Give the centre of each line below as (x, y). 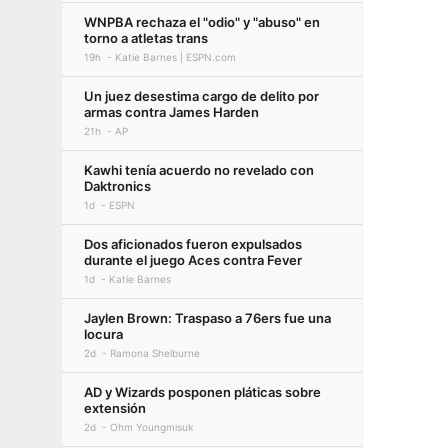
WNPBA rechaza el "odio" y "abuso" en (202, 22)
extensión (115, 408)
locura (103, 334)
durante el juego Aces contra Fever (193, 260)
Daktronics (117, 186)
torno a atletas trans (146, 38)
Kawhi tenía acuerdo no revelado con (199, 170)
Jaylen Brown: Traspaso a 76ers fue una (207, 318)
